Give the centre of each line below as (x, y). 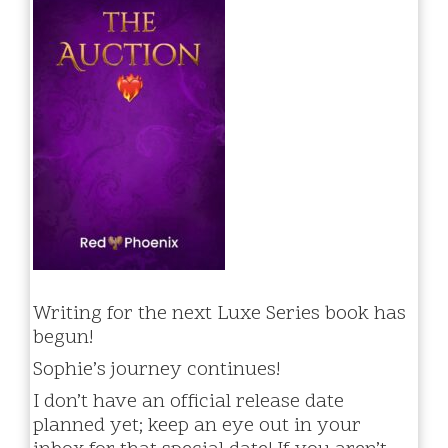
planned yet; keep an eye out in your (197, 426)
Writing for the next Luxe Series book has (219, 314)
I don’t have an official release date (188, 402)
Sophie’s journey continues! (156, 370)
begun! (63, 338)
